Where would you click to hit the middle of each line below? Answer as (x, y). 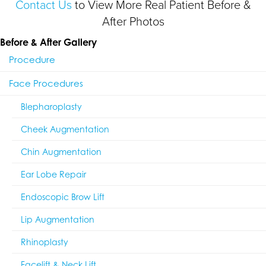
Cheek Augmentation (65, 129)
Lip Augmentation (58, 219)
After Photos (133, 22)
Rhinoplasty (45, 242)
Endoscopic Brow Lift (63, 197)
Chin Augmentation (61, 151)
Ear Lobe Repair (53, 174)
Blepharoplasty (51, 106)
